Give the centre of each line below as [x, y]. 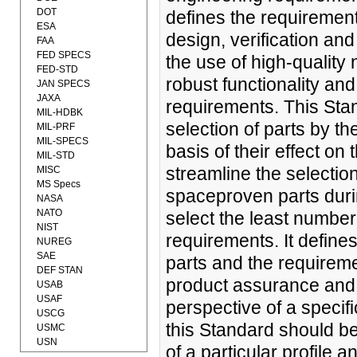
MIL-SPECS [63, 141]
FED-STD [57, 69]
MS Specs [59, 184]
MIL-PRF [56, 127]
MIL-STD [56, 155]
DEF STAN [60, 270]
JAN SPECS [63, 84]
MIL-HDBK [60, 112]
